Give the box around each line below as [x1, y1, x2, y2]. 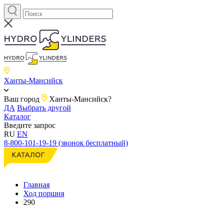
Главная [23, 181, 50, 189]
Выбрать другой [17, 104, 71, 112]
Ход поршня [23, 189, 64, 198]
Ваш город [4, 95, 39, 103]
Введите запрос [4, 121, 55, 129]
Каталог [4, 112, 31, 121]
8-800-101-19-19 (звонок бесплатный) [4, 139, 128, 147]
